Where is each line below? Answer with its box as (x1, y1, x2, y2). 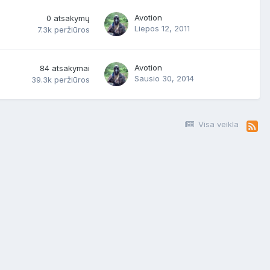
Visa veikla (198, 119, 239, 129)
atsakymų (54, 13, 90, 23)
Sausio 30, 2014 (134, 74, 194, 83)
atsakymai (52, 63, 90, 73)
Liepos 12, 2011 (134, 24, 190, 33)
